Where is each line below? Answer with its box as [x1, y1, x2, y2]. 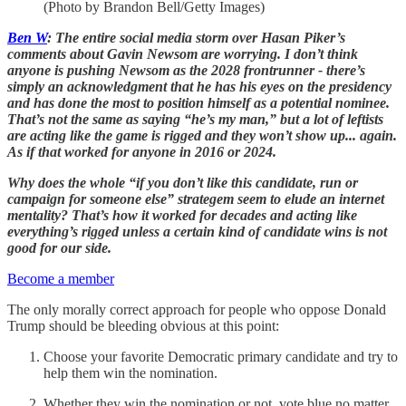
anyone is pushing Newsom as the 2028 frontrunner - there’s [7, 62, 365, 78]
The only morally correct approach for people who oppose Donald [7, 301, 386, 317]
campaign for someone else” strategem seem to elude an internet [7, 190, 384, 207]
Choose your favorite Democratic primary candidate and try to [43, 348, 398, 364]
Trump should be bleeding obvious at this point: [7, 317, 279, 333]
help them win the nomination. [43, 364, 217, 381]
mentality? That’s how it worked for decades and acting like [7, 207, 357, 223]
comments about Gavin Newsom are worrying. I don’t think [7, 45, 358, 62]
